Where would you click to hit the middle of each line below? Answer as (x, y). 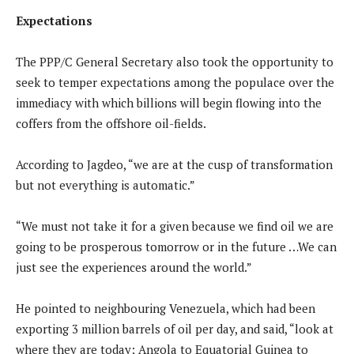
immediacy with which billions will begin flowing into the (169, 103)
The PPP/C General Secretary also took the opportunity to (175, 62)
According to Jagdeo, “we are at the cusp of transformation (174, 165)
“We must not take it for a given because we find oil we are (175, 226)
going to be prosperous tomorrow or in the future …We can (176, 247)
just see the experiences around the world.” (134, 267)
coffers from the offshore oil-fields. (111, 124)
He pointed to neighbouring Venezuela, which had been (166, 309)
